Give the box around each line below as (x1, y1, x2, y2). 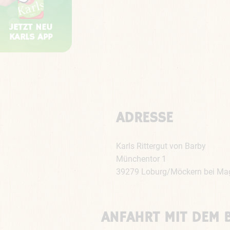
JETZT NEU (9, 22, 52, 33)
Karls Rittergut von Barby (116, 141, 206, 151)
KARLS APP (9, 31, 52, 43)
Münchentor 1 (116, 154, 166, 164)
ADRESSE (116, 109, 173, 127)
